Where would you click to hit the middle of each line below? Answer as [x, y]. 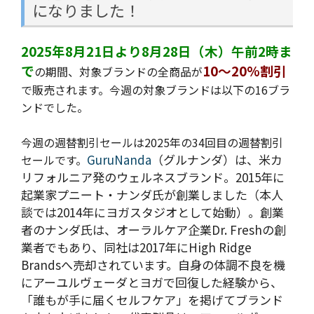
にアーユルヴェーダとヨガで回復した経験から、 [152, 282]
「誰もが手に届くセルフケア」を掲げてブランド [152, 300]
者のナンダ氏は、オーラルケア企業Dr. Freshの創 [153, 230]
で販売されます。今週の [82, 89]
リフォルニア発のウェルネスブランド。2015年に [153, 177]
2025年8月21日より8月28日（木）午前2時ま [157, 50]
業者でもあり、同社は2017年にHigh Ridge [136, 247]
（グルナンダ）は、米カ [217, 160]
